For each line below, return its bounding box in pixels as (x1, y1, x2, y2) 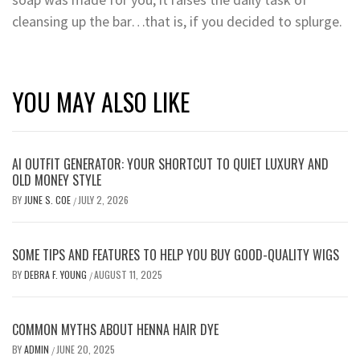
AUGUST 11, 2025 (94, 268, 162, 282)
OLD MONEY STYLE (12, 170, 101, 190)
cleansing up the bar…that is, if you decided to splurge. (12, 12, 342, 31)
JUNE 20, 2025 (56, 342, 115, 357)
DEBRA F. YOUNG (24, 268, 89, 282)
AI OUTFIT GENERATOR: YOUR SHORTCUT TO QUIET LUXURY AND (12, 154, 329, 174)
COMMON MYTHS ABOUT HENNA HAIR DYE (12, 320, 219, 340)
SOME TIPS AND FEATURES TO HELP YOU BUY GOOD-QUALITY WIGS (12, 245, 339, 265)
